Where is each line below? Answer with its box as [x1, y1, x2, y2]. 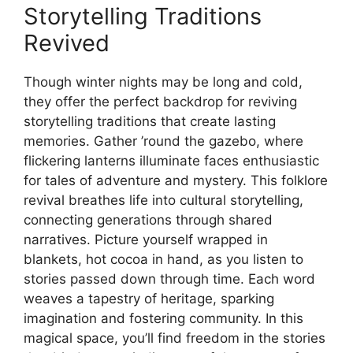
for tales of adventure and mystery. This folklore [24, 172, 328, 188]
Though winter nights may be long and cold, [24, 73, 303, 90]
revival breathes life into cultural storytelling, [24, 191, 303, 208]
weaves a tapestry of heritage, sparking [24, 290, 274, 307]
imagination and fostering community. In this [24, 310, 303, 326]
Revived [24, 28, 110, 57]
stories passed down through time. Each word [24, 270, 315, 287]
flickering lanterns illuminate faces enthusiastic [24, 152, 319, 169]
